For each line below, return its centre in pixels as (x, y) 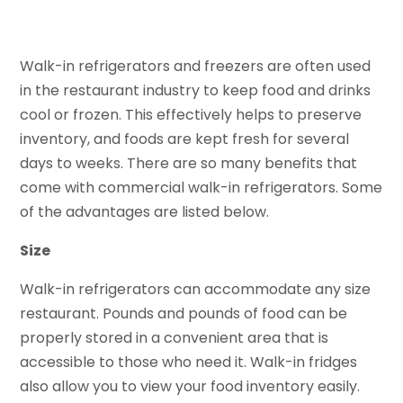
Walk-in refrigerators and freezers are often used (196, 66)
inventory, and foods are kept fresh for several (185, 139)
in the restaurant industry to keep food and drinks (196, 90)
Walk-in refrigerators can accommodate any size (196, 289)
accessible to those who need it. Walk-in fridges (189, 362)
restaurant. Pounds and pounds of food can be (184, 313)
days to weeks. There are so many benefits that (189, 163)
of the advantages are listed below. (145, 211)
